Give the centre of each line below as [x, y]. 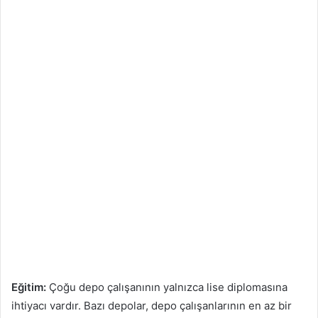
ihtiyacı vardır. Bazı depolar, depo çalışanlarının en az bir [152, 306]
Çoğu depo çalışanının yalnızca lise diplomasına [167, 287]
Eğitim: [29, 287]
